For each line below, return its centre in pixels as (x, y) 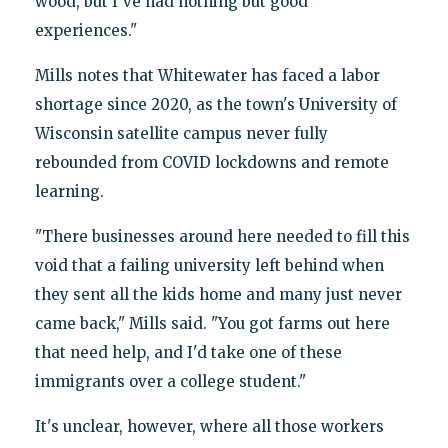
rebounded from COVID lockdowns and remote (211, 162)
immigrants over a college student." (170, 381)
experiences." (85, 30)
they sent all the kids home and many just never (218, 294)
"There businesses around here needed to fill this (222, 236)
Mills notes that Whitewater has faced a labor (207, 75)
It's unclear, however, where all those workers (209, 426)
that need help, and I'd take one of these (188, 352)
